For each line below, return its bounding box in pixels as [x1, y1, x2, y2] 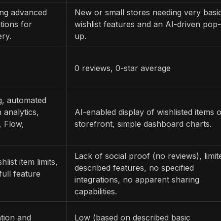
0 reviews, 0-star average [74, 63, 171, 73]
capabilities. [74, 186, 117, 196]
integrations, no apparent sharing [74, 174, 199, 184]
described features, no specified [74, 162, 194, 173]
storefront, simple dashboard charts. [74, 118, 212, 129]
